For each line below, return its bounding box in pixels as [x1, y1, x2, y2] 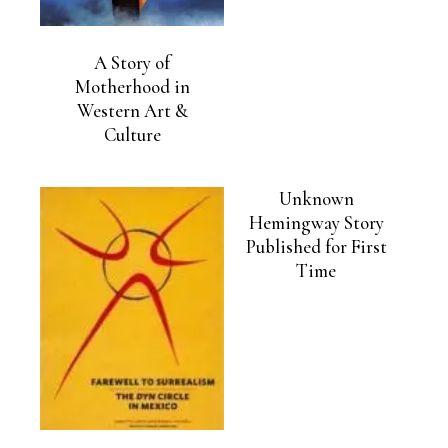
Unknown [278, 188, 354, 211]
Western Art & [76, 100, 188, 123]
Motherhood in [74, 76, 190, 99]
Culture [103, 124, 161, 147]
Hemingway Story [248, 212, 384, 235]
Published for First [245, 236, 387, 259]
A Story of [94, 52, 170, 75]
